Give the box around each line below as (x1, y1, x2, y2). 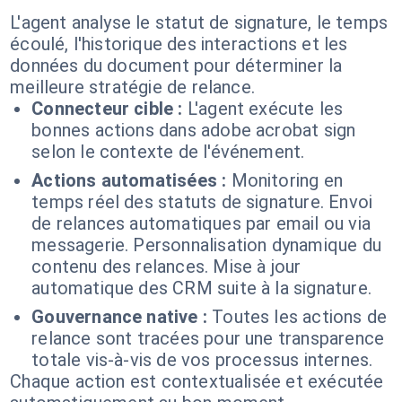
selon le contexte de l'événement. (31, 141, 305, 162)
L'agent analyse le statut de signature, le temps (10, 12, 389, 33)
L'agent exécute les (187, 98, 344, 119)
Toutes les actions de (212, 306, 388, 328)
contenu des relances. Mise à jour (31, 256, 301, 277)
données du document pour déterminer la (10, 55, 343, 76)
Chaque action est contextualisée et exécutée (10, 371, 384, 392)
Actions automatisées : (31, 170, 227, 191)
